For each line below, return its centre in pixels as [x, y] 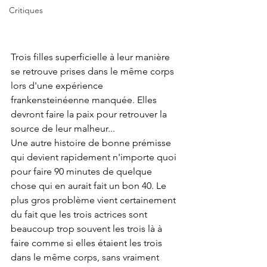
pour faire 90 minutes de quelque [83, 171]
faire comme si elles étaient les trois [88, 243]
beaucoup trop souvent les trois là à [88, 229]
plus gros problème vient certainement [94, 200]
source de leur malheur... [63, 128]
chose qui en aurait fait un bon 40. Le [90, 186]
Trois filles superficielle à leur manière [91, 57]
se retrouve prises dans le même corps [94, 71]
